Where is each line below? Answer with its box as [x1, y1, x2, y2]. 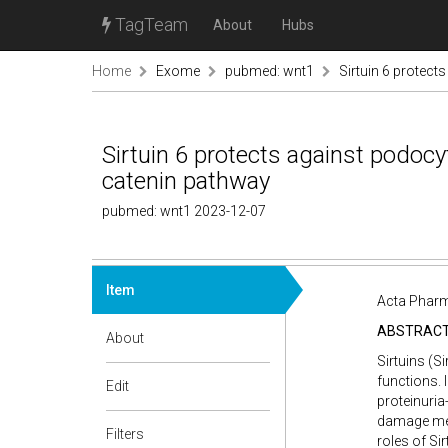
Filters [106, 426, 144, 442]
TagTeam [111, 14, 188, 35]
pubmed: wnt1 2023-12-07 [102, 203, 266, 219]
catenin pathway [102, 167, 270, 195]
